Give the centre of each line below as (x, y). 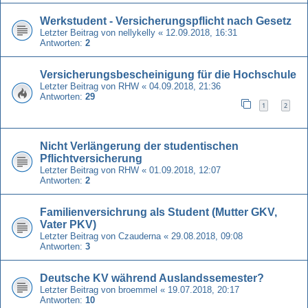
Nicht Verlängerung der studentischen (139, 146)
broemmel (138, 289)
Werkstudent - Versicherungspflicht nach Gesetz (166, 21)
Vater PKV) (68, 224)
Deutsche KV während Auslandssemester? (152, 278)
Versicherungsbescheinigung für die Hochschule (168, 74)
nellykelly (137, 32)
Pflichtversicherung (91, 158)
